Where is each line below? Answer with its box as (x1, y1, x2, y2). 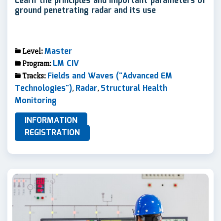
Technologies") (15, 82, 72, 95)
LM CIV (53, 57, 79, 70)
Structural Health (101, 82, 167, 95)
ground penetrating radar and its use (15, 4, 156, 17)
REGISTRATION (25, 126, 80, 139)
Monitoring (15, 94, 57, 107)
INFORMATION (25, 114, 77, 127)
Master (44, 45, 72, 58)
